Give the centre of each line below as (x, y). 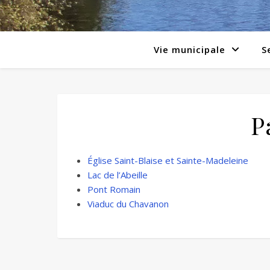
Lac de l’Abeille (118, 175)
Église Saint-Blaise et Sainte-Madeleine (168, 160)
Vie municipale (190, 49)
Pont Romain (114, 189)
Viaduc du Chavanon (128, 204)
